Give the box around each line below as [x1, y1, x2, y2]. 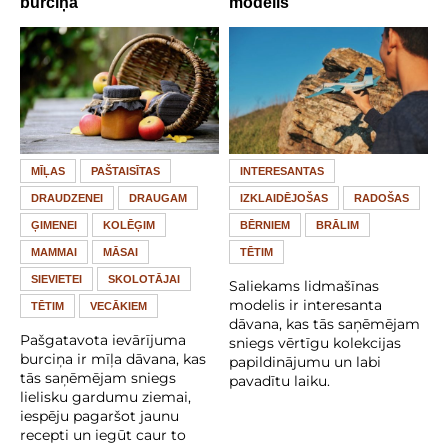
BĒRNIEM [240, 218, 290, 231]
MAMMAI [31, 245, 77, 258]
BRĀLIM [316, 218, 359, 231]
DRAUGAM [129, 191, 187, 204]
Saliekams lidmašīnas [229, 276, 379, 295]
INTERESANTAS [240, 164, 324, 177]
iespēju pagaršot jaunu [20, 406, 179, 425]
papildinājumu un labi [229, 352, 381, 371]
